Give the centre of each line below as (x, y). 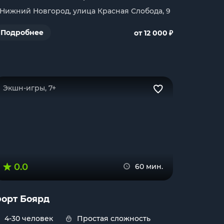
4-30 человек (29, 218)
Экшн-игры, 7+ (29, 88)
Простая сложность (114, 218)
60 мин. (149, 166)
